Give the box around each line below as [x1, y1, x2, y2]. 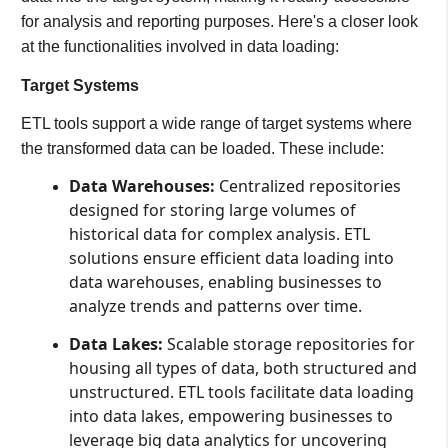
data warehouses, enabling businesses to [68, 271, 382, 294]
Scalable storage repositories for [162, 332, 415, 355]
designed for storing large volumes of [68, 199, 356, 222]
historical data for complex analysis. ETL [68, 223, 370, 246]
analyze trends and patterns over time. [68, 295, 362, 318]
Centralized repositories [214, 175, 401, 198]
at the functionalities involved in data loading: [20, 38, 339, 56]
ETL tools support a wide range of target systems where [20, 114, 412, 132]
